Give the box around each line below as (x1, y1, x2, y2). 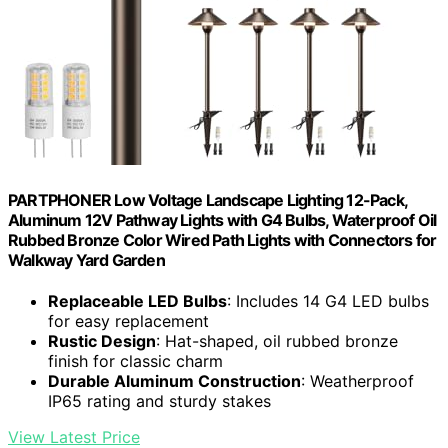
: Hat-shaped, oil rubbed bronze (156, 331, 398, 352)
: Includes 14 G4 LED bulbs (227, 291, 429, 312)
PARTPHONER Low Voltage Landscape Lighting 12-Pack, (8, 190, 408, 211)
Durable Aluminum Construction (48, 371, 301, 392)
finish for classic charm (48, 351, 223, 372)
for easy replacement (48, 311, 209, 332)
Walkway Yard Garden (8, 250, 165, 271)
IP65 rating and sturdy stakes (48, 391, 271, 412)
